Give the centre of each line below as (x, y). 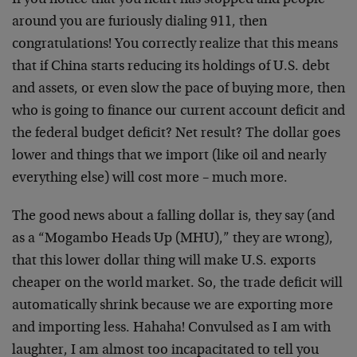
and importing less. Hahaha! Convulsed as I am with (171, 328)
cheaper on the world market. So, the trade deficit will (177, 284)
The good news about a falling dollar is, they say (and (173, 217)
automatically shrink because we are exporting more (173, 306)
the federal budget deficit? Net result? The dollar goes (176, 134)
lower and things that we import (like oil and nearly (169, 156)
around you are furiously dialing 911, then (139, 22)
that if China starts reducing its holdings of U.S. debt (171, 67)
